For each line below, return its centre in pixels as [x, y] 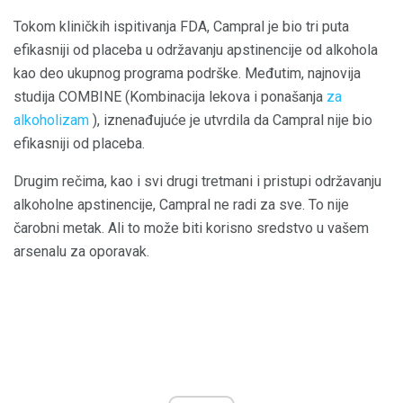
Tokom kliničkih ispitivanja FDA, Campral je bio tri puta [181, 27]
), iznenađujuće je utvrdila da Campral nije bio [231, 121]
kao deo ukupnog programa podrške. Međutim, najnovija [187, 74]
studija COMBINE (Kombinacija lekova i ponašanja [170, 97]
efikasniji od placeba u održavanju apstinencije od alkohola [196, 50]
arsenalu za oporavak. [81, 252]
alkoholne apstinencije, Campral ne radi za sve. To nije [181, 205]
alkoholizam [51, 121]
